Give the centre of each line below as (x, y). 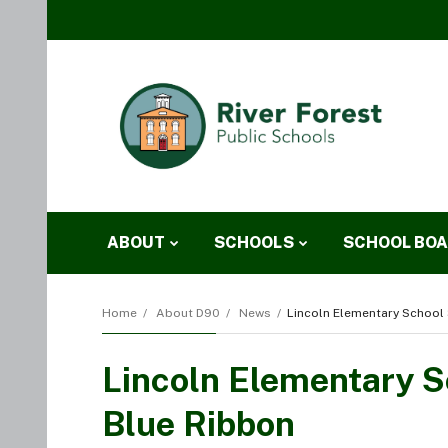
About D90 (188, 313)
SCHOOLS (254, 243)
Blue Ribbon (198, 424)
